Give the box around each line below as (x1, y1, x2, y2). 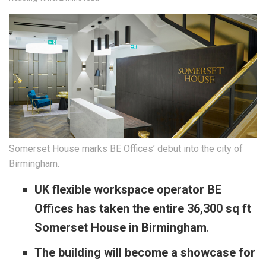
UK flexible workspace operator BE (34, 182, 221, 197)
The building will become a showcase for (34, 245, 255, 260)
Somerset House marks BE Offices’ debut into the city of (9, 143, 243, 155)
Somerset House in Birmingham (34, 220, 207, 235)
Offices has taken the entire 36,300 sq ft (34, 201, 251, 216)
